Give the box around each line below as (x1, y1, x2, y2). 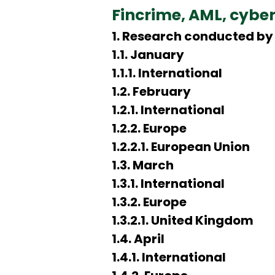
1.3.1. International (112, 175, 225, 192)
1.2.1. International (112, 101, 225, 118)
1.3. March (112, 157, 174, 174)
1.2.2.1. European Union (112, 138, 250, 155)
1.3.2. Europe (112, 193, 187, 211)
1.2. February (112, 83, 191, 100)
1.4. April (112, 230, 165, 247)
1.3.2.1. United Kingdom (112, 212, 254, 229)
